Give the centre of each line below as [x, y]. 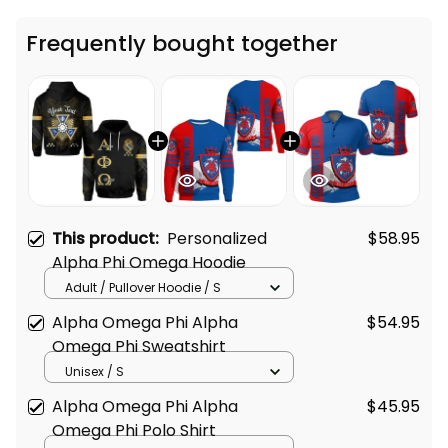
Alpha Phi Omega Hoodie [149, 263]
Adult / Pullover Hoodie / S [143, 287]
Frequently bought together [182, 44]
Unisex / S [94, 371]
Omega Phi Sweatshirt [139, 347]
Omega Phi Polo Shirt [134, 431]
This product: [109, 239]
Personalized [217, 239]
